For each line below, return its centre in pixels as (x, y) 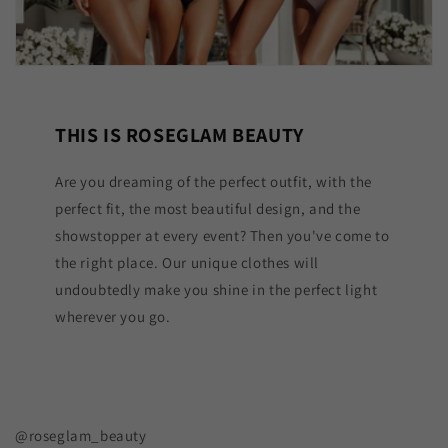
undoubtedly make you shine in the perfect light (216, 290)
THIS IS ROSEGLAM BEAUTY (179, 135)
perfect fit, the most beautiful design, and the (208, 209)
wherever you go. (113, 317)
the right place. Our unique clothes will (187, 263)
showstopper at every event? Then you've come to (222, 236)
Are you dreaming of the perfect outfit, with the (213, 182)
